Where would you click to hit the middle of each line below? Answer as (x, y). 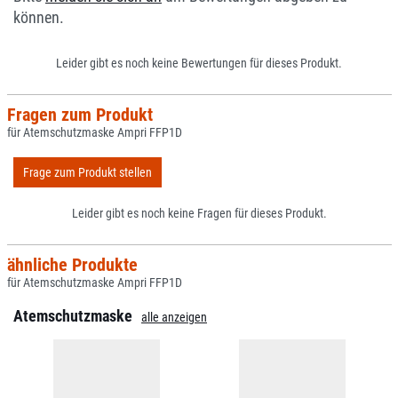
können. (39, 18)
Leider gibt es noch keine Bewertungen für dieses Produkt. (199, 63)
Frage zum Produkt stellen (88, 172)
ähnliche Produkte (72, 265)
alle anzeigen (174, 317)
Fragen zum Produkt (80, 115)
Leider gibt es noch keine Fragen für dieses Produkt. (199, 213)
